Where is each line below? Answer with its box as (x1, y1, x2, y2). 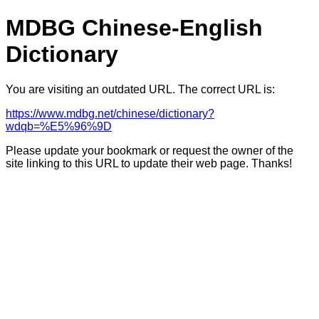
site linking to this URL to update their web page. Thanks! (6, 157, 292, 169)
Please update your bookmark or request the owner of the (6, 144, 293, 157)
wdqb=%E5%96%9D (6, 120, 112, 132)
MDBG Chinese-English (6, 15, 263, 41)
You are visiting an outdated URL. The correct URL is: (6, 83, 275, 95)
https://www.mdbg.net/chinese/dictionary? (6, 107, 214, 120)
